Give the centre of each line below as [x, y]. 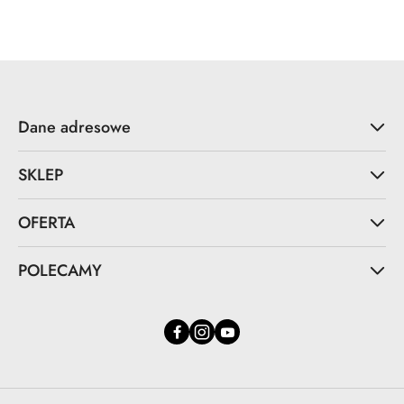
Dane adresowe [74, 128]
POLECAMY [60, 271]
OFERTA [46, 223]
